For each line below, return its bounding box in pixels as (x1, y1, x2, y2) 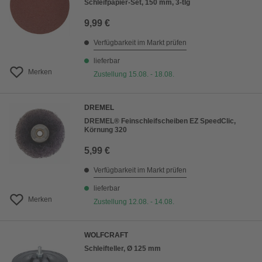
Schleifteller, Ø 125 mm (84, 244, 161, 253)
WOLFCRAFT (84, 231, 128, 239)
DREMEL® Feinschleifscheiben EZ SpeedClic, (84, 117, 236, 125)
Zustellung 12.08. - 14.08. (94, 198, 174, 206)
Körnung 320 (84, 126, 127, 134)
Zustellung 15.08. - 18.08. (94, 70, 174, 78)
